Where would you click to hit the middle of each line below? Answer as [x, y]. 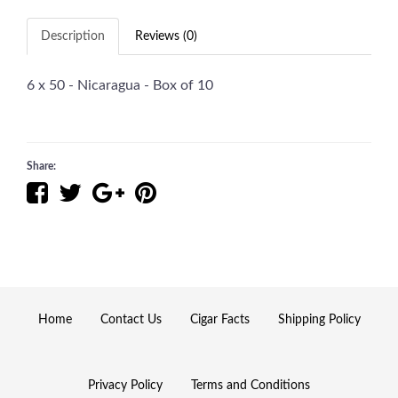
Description [73, 36]
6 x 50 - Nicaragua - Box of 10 [120, 85]
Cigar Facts [219, 320]
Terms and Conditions [251, 386]
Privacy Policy [125, 386]
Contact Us [131, 320]
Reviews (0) [166, 36]
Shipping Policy [319, 320]
